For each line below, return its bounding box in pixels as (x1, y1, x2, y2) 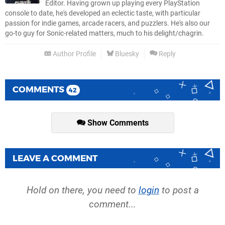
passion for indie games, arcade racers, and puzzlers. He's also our (5, 19, 210, 28)
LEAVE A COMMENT (13, 153, 97, 163)
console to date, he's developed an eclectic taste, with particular (5, 9, 200, 18)
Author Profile (51, 50, 96, 59)
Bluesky (114, 50, 139, 59)
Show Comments (85, 118, 149, 128)
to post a (159, 184, 199, 196)
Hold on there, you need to (26, 184, 139, 196)
